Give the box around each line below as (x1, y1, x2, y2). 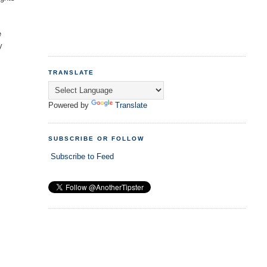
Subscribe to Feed (50, 152, 114, 162)
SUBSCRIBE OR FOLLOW (48, 135, 145, 142)
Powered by (48, 101, 91, 110)
